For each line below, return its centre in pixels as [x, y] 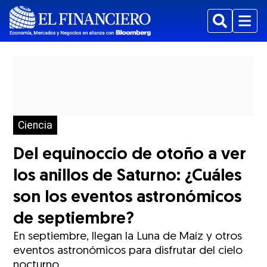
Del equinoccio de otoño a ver [130, 155]
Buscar [229, 27]
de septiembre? [74, 219]
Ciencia [35, 125]
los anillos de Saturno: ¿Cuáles [128, 176]
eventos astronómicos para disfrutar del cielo [128, 251]
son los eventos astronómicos [128, 198]
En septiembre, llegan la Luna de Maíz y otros [128, 237]
